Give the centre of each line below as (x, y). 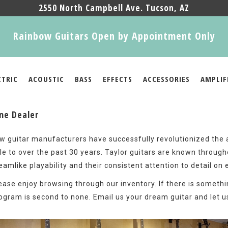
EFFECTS (118, 79)
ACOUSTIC (46, 79)
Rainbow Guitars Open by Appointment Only (114, 36)
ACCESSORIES (166, 79)
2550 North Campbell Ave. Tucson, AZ (114, 8)
